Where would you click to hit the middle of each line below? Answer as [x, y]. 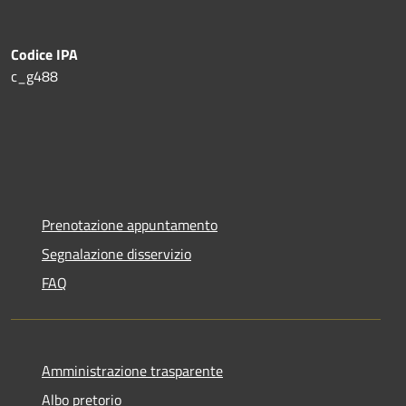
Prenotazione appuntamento [130, 224]
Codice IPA [44, 54]
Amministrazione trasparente [132, 370]
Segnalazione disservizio [116, 253]
